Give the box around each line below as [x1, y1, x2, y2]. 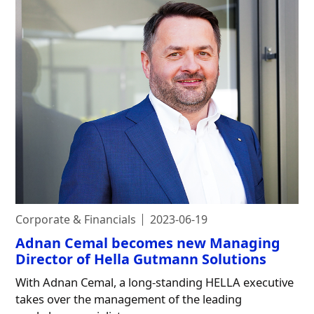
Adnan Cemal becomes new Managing [15, 233, 281, 253]
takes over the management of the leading [15, 291, 243, 308]
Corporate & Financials [15, 212, 137, 228]
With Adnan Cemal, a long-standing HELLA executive [15, 274, 294, 291]
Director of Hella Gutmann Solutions [15, 250, 267, 269]
